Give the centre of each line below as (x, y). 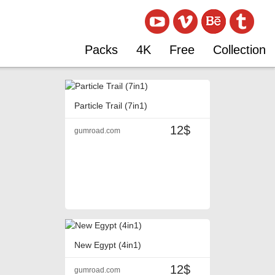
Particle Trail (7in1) (111, 106)
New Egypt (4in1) (108, 245)
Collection (239, 50)
